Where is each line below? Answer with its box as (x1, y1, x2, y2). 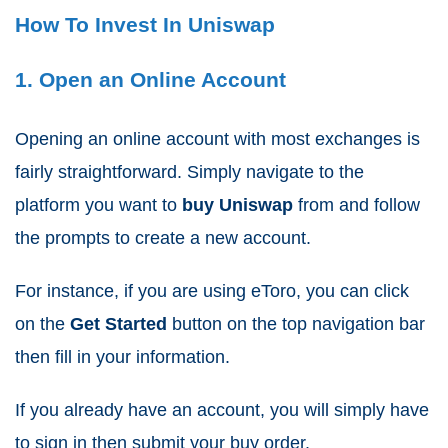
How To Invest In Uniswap (15, 12, 275, 36)
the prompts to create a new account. (15, 227, 311, 248)
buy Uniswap (182, 194, 293, 215)
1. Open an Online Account (15, 67, 286, 91)
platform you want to (15, 194, 182, 215)
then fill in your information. (15, 346, 230, 367)
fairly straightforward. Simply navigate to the (15, 161, 364, 182)
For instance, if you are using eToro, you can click (15, 280, 409, 301)
